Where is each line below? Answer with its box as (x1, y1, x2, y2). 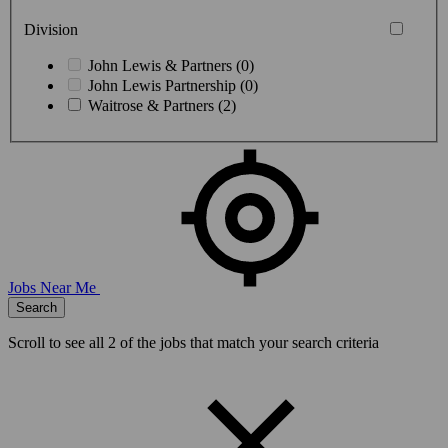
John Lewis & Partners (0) (88, 56, 254, 74)
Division (24, 20, 82, 38)
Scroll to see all (8, 333, 108, 351)
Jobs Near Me (8, 278, 100, 296)
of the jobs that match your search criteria (116, 333, 379, 351)
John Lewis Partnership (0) (88, 76, 258, 94)
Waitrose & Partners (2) (88, 96, 236, 114)
